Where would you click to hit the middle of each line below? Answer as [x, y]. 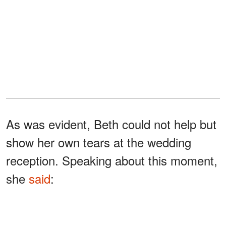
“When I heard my [76, 205]
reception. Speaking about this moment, [112, 160]
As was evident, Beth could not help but [111, 124]
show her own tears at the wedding [99, 142]
